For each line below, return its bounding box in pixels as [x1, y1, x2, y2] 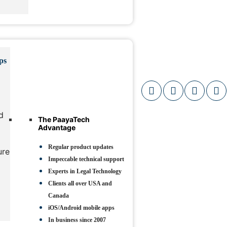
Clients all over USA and [48, 179, 112, 187]
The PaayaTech [37, 115, 90, 124]
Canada [48, 192, 69, 199]
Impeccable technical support [48, 155, 124, 163]
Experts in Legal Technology [48, 167, 122, 175]
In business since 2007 [48, 216, 106, 223]
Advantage [37, 123, 75, 132]
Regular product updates [48, 143, 113, 150]
